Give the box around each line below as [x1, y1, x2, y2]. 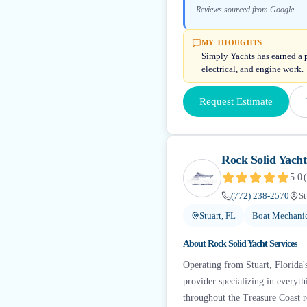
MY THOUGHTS [201, 38, 262, 47]
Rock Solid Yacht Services [208, 238, 297, 249]
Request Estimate [199, 96, 273, 107]
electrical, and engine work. [201, 64, 304, 74]
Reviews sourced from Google [196, 5, 294, 14]
